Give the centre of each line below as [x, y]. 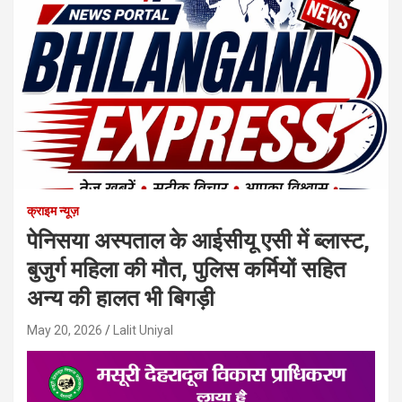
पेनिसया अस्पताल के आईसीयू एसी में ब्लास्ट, [198, 240]
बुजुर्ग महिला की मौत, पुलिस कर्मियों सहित [186, 269]
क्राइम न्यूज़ [53, 210]
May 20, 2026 [65, 330]
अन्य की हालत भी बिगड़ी [121, 298]
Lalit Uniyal [143, 330]
